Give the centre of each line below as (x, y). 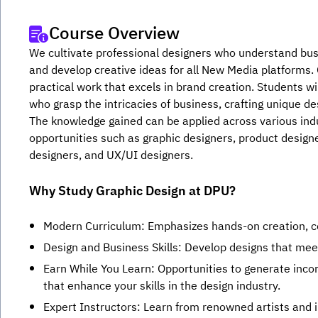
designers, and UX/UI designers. (111, 156)
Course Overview (114, 34)
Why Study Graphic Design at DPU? (132, 192)
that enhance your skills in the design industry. (162, 287)
